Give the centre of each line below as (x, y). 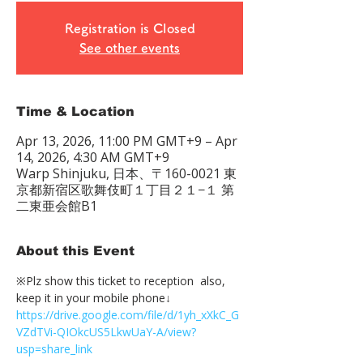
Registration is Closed (130, 28)
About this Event (75, 251)
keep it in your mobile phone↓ (94, 298)
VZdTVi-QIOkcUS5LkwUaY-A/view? (106, 332)
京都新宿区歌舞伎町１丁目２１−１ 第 (125, 190)
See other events (130, 48)
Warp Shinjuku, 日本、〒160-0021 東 (126, 173)
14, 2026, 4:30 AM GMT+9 (93, 157)
